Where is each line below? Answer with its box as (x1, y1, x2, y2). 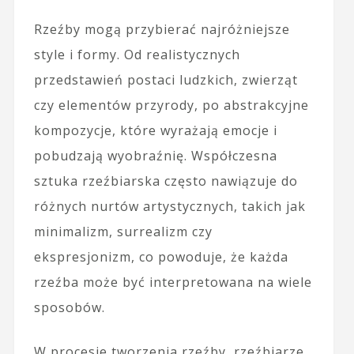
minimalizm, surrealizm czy (33, 223, 213, 241)
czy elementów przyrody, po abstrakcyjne (33, 96, 309, 115)
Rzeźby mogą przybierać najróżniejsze (33, 21, 290, 39)
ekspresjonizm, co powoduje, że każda (33, 248, 288, 266)
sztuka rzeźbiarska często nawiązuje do (33, 172, 298, 190)
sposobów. (33, 299, 105, 317)
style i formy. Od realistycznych (33, 46, 240, 64)
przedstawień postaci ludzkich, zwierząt (33, 71, 298, 89)
